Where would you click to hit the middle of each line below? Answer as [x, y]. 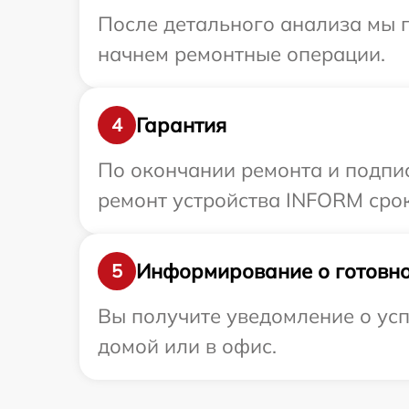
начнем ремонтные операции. [241, 54]
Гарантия [181, 125]
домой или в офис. [187, 346]
